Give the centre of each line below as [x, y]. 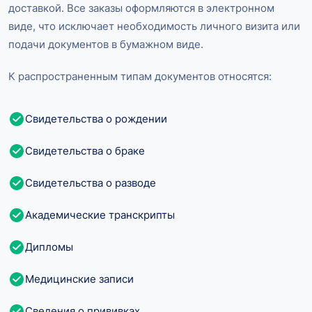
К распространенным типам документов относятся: [140, 77]
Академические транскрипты [100, 215]
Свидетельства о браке [85, 151]
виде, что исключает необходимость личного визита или [154, 26]
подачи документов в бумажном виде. [106, 45]
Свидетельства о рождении [96, 119]
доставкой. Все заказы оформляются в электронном [141, 8]
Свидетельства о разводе [91, 183]
